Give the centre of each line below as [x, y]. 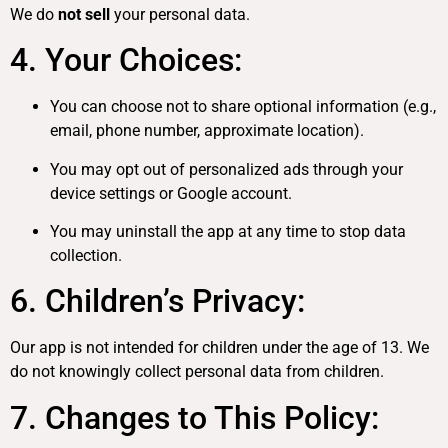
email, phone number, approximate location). [207, 131]
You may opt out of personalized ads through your [226, 169]
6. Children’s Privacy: [157, 301]
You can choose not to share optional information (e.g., [243, 107]
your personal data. [180, 14]
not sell [84, 14]
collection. [86, 256]
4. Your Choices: [126, 60]
